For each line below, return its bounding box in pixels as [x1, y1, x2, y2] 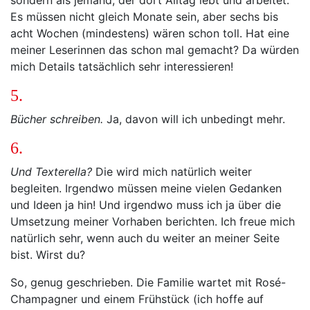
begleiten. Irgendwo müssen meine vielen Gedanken [10, 181, 282, 196]
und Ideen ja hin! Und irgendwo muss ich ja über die [10, 198, 281, 212]
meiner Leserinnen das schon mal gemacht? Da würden [10, 43, 299, 57]
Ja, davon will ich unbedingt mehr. [103, 112, 285, 127]
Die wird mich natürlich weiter [95, 165, 252, 179]
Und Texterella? [10, 165, 95, 179]
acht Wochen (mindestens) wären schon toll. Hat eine [10, 26, 289, 41]
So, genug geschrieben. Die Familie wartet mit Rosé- [10, 275, 286, 290]
